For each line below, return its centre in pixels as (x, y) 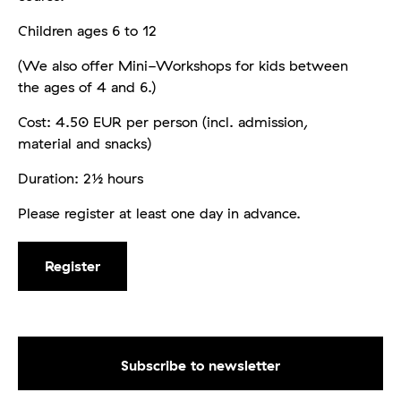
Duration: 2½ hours (81, 178)
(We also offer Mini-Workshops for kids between (183, 65)
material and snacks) (85, 143)
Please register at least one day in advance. (159, 213)
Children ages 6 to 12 (87, 30)
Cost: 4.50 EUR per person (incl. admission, (163, 122)
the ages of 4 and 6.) (87, 87)
